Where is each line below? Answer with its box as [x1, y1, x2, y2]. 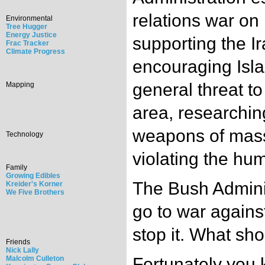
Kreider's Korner [6, 179, 63, 188]
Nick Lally [6, 245, 39, 254]
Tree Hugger [6, 22, 47, 31]
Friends [6, 237, 30, 246]
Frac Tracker [6, 38, 49, 47]
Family [6, 163, 27, 172]
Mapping [6, 80, 34, 89]
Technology [6, 130, 43, 138]
